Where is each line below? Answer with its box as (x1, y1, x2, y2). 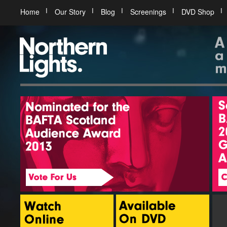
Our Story (55, 7, 86, 17)
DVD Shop (181, 7, 214, 17)
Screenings (130, 7, 166, 17)
